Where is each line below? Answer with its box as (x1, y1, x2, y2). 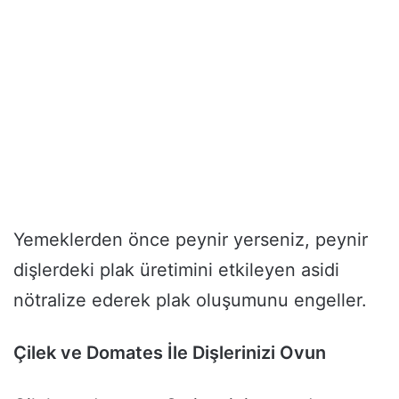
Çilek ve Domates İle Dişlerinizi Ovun (13, 342, 326, 364)
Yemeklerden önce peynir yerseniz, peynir (13, 229, 368, 251)
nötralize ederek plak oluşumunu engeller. (13, 289, 367, 312)
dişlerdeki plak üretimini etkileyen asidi (13, 259, 339, 281)
